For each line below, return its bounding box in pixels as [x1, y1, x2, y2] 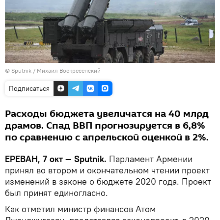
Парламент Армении [107, 153, 192, 165]
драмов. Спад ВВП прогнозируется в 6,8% [5, 119, 205, 133]
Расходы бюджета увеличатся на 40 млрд [5, 107, 209, 121]
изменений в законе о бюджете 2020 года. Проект [5, 176, 211, 188]
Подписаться [9, 84, 50, 93]
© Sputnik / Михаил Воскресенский [5, 67, 101, 75]
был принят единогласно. [5, 187, 108, 199]
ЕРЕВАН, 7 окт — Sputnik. [5, 153, 107, 165]
